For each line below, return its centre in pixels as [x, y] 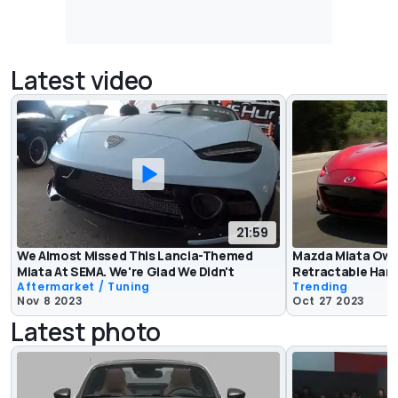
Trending [321, 287]
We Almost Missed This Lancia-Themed [135, 256]
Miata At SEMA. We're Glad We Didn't [126, 272]
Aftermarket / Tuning [84, 287]
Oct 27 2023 [329, 301]
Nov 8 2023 [50, 301]
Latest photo [86, 332]
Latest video [82, 80]
